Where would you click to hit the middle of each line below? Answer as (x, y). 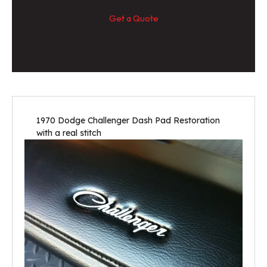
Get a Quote (133, 18)
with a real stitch (69, 133)
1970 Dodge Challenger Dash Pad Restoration (128, 121)
